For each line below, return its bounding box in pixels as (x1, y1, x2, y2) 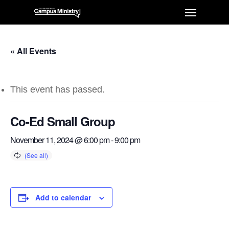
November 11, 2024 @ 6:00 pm (10, 134, 109, 146)
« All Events (10, 45, 56, 57)
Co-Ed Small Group (10, 112, 115, 130)
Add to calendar (35, 192, 91, 202)
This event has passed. (10, 84, 105, 95)
